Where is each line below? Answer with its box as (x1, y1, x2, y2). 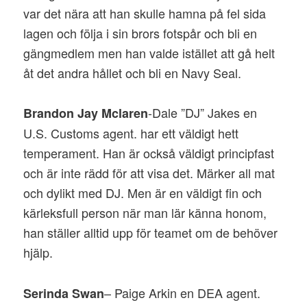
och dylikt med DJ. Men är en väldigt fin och (23, 184, 262, 202)
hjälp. (23, 243, 53, 262)
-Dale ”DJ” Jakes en (148, 103, 258, 122)
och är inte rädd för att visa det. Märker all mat (23, 164, 275, 182)
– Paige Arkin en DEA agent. (104, 283, 261, 302)
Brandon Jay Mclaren (23, 104, 149, 123)
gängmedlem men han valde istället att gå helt (23, 44, 275, 62)
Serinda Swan (23, 284, 105, 302)
